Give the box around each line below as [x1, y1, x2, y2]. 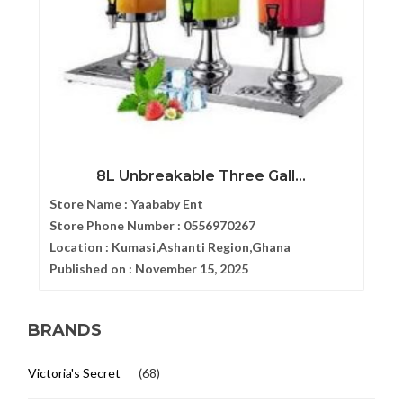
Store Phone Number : [49, 218, 184, 234]
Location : [49, 239, 112, 255]
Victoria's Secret [28, 364, 121, 381]
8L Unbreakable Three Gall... [96, 167, 307, 185]
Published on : [49, 261, 135, 277]
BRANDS [28, 319, 103, 340]
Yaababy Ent [130, 196, 203, 212]
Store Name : [49, 196, 130, 212]
